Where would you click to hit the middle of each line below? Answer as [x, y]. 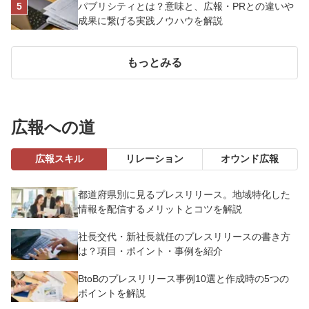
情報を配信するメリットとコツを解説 [160, 209]
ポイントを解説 [111, 293]
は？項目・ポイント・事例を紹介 [150, 251]
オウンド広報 [250, 158]
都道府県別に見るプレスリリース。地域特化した [184, 195]
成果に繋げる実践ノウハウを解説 [150, 21]
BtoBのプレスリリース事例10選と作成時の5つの [183, 279]
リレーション [154, 158]
